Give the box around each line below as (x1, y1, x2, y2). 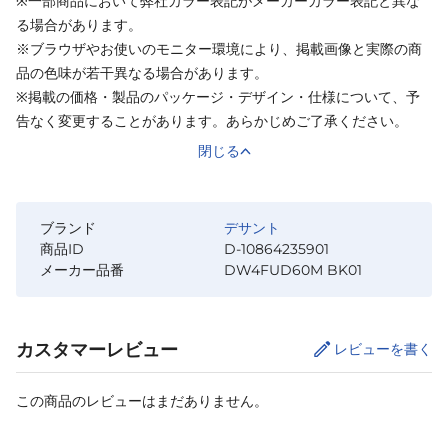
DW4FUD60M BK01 (224, 260, 362, 279)
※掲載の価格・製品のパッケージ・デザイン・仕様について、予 (16, 87, 420, 106)
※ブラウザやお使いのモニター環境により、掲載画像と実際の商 (16, 39, 422, 58)
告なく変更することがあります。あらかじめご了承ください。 (16, 111, 408, 130)
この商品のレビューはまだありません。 (16, 391, 268, 410)
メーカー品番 (40, 260, 124, 279)
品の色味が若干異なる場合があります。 (16, 63, 268, 82)
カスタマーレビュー (16, 338, 178, 361)
